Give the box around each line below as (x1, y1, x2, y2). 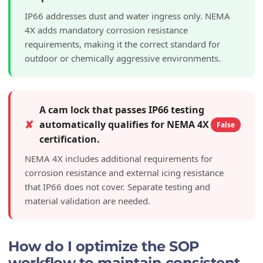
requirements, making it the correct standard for (25, 38, 220, 50)
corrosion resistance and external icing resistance (25, 166, 224, 178)
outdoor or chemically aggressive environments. (25, 52, 221, 64)
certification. (39, 132, 100, 146)
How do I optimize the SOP (8, 237, 200, 255)
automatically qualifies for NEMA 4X (39, 117, 209, 131)
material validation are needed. (25, 194, 150, 207)
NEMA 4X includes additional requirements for (25, 152, 213, 164)
